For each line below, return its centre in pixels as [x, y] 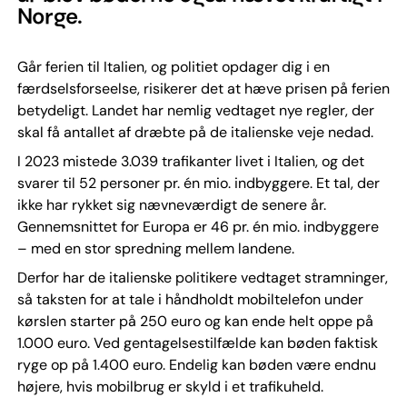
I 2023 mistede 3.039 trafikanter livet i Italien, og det [190, 161]
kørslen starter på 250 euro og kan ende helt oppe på [195, 321]
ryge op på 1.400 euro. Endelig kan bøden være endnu [196, 365]
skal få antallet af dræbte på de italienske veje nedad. [195, 132]
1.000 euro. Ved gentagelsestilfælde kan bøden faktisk [197, 343]
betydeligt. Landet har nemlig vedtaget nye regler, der [195, 110]
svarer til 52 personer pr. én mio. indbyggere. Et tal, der [198, 183]
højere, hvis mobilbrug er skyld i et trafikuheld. [170, 387]
